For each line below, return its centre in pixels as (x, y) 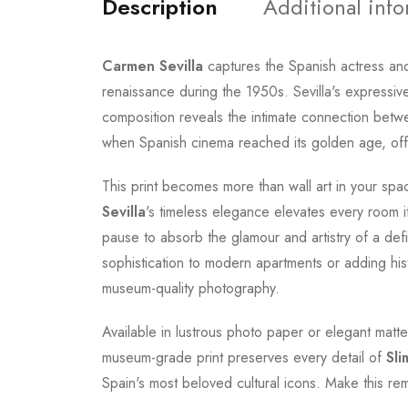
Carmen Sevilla (153, 66)
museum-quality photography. (191, 288)
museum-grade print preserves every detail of (244, 357)
